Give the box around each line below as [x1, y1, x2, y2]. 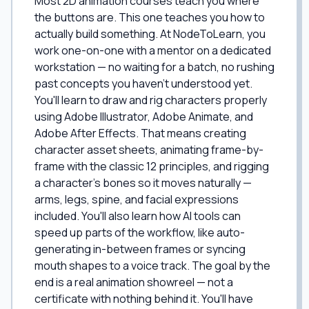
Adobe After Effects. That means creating [34, 126, 246, 141]
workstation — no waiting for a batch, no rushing [34, 59, 275, 74]
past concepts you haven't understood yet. [34, 76, 252, 91]
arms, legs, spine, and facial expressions [34, 192, 239, 207]
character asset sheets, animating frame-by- [34, 142, 263, 157]
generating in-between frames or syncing [34, 241, 246, 257]
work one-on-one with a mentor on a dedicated [34, 43, 271, 58]
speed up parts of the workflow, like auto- [34, 225, 245, 240]
